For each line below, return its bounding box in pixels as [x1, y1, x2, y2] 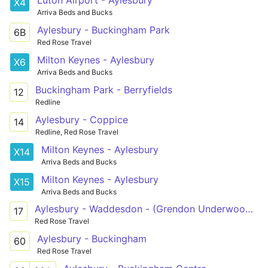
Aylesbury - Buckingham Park [37, 23, 170, 36]
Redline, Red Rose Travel [35, 127, 118, 136]
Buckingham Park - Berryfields [35, 83, 172, 96]
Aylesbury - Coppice [35, 113, 128, 126]
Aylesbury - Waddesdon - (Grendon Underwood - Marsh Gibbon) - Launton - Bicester [245, 203, 253, 215]
